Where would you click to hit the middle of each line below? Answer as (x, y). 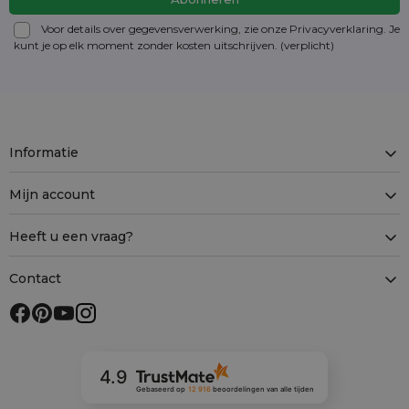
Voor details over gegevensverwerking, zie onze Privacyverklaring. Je (220, 29)
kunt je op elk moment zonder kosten (114, 45)
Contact (35, 279)
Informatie (44, 153)
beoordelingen (238, 389)
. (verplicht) (304, 45)
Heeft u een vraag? (71, 237)
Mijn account (52, 195)
